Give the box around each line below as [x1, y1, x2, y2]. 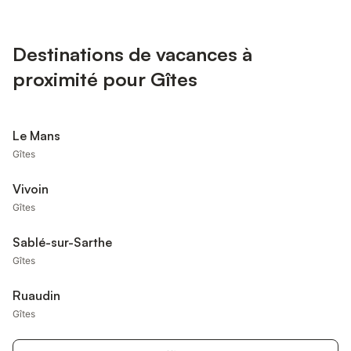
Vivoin [13, 181, 49, 197]
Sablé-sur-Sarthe [13, 234, 112, 250]
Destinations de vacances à [13, 42, 252, 66]
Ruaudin [13, 288, 60, 303]
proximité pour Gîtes [13, 67, 197, 91]
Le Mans [13, 128, 60, 143]
